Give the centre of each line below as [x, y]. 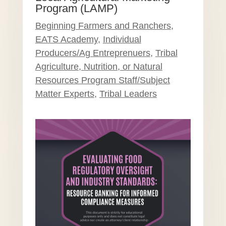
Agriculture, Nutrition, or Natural [99, 67]
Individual [122, 40]
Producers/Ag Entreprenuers [93, 53]
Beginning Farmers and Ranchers [103, 26]
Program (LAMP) [76, 9]
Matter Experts [65, 94]
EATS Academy [66, 40]
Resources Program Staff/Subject [102, 80]
